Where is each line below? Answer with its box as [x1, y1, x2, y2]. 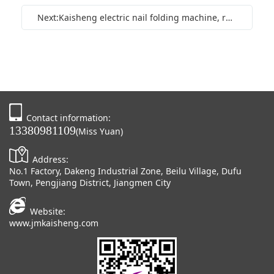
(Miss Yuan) [76, 125, 123, 137]
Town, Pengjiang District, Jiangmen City [9, 176, 171, 188]
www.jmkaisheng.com [9, 217, 98, 229]
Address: [32, 153, 68, 165]
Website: [30, 205, 65, 217]
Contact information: [26, 111, 111, 124]
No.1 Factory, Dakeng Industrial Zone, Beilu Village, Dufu [9, 165, 242, 177]
